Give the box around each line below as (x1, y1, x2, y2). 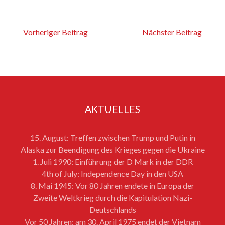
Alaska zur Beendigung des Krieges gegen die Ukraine (20, 144, 205, 154)
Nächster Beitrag (142, 27, 202, 37)
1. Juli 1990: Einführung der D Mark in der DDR (32, 156, 193, 166)
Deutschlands (89, 204, 136, 214)
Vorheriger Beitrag (23, 27, 88, 37)
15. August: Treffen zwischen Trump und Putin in (30, 132, 195, 142)
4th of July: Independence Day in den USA (42, 168, 183, 178)
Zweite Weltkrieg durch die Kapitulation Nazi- (33, 192, 192, 202)
